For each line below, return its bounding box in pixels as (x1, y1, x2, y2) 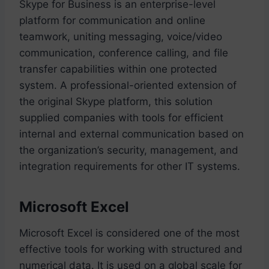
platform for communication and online (19, 14, 205, 26)
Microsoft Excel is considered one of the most (19, 226, 240, 239)
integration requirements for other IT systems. (19, 160, 240, 172)
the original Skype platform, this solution (19, 95, 213, 107)
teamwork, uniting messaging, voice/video (19, 30, 222, 43)
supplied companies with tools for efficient (19, 111, 223, 124)
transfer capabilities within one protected (19, 62, 217, 75)
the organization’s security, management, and (19, 144, 238, 156)
